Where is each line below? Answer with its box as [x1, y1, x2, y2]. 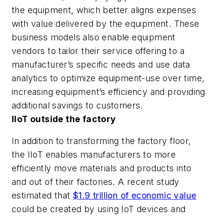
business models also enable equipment [12, 32, 176, 42]
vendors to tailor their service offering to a [12, 45, 184, 56]
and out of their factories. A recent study [12, 177, 180, 187]
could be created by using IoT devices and [12, 204, 186, 215]
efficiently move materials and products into [12, 163, 192, 174]
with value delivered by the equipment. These [12, 18, 200, 29]
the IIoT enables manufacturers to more [12, 149, 176, 160]
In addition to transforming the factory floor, [12, 136, 191, 146]
